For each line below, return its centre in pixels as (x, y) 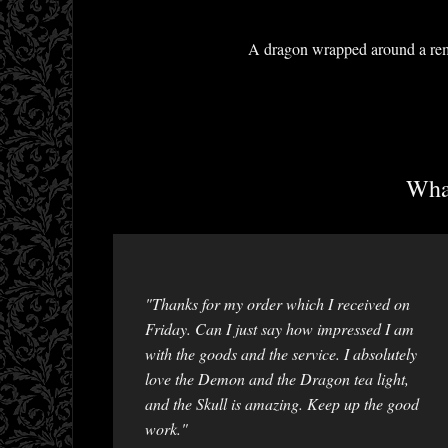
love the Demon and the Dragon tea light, (277, 379)
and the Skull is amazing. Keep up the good (282, 404)
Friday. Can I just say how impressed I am (279, 329)
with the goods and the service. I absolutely (281, 354)
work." (166, 429)
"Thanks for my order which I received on (277, 304)
